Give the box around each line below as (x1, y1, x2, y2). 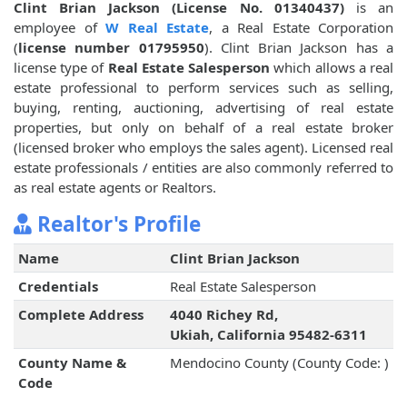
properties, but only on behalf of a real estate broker (14, 118, 393, 137)
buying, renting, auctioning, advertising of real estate (14, 98, 393, 117)
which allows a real (270, 58, 394, 77)
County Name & (17, 353, 126, 372)
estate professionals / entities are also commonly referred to (14, 158, 393, 177)
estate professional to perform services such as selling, (14, 78, 393, 97)
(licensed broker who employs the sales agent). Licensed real (14, 138, 393, 157)
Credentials (17, 277, 98, 296)
